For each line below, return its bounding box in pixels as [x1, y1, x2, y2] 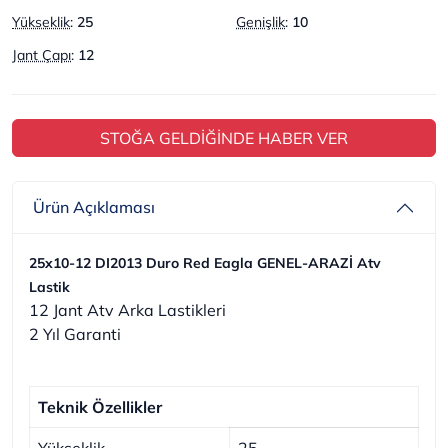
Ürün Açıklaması [33, 197, 155, 217]
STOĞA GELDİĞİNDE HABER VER [100, 127, 348, 148]
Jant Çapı [12, 45, 71, 64]
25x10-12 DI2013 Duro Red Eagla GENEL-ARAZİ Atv [29, 253, 381, 272]
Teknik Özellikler [38, 396, 162, 417]
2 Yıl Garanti [29, 323, 121, 344]
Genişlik [236, 12, 285, 31]
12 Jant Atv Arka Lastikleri [29, 299, 226, 320]
